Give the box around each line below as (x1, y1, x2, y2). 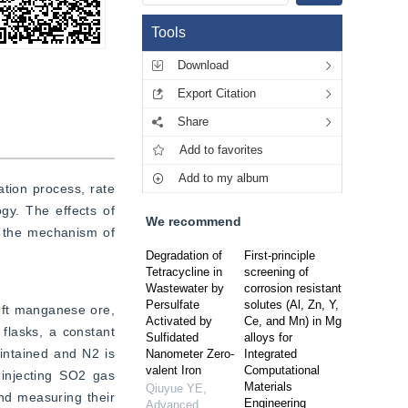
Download (178, 58, 229, 72)
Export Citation (178, 87, 256, 100)
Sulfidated (146, 331, 199, 344)
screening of (244, 265, 309, 279)
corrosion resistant (244, 281, 342, 295)
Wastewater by (146, 281, 224, 295)
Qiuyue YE (146, 382, 203, 395)
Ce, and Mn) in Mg (244, 314, 342, 328)
